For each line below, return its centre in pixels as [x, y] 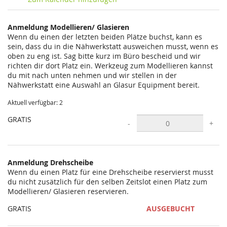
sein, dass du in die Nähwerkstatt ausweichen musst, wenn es [113, 46]
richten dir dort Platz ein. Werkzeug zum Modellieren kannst [110, 66]
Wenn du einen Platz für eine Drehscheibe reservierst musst [110, 172]
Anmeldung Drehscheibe [50, 162]
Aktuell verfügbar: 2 [35, 103]
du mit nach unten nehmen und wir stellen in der [92, 75]
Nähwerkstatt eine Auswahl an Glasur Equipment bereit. [104, 85]
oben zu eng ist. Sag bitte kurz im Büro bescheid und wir [104, 56]
